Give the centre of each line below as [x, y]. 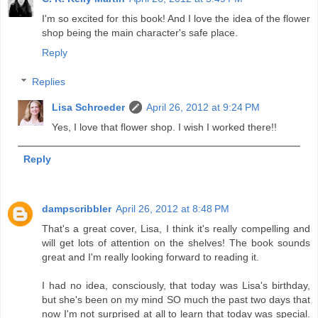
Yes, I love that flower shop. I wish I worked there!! [165, 127]
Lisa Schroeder [89, 108]
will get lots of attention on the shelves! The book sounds [176, 243]
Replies [49, 82]
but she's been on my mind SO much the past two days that [176, 300]
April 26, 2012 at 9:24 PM [203, 108]
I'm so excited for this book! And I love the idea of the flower [176, 18]
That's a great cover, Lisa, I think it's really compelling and [176, 229]
